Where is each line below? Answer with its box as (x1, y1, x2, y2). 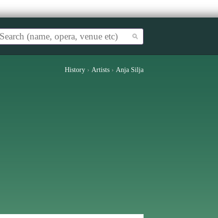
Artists (91, 66, 109, 73)
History (65, 66, 85, 73)
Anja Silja (116, 66, 144, 73)
